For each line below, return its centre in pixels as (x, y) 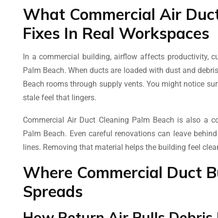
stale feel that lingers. (60, 97)
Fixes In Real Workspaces (116, 33)
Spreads (53, 191)
